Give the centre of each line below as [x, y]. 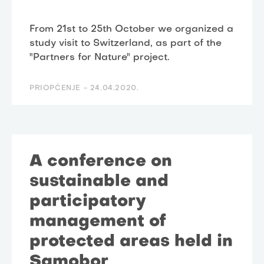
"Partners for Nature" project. [100, 58]
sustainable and [99, 182]
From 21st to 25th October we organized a [131, 30]
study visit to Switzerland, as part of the [126, 44]
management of [98, 222]
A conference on [101, 162]
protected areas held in [131, 242]
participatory [88, 202]
